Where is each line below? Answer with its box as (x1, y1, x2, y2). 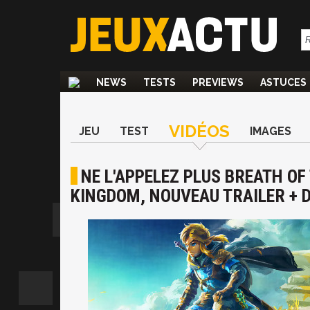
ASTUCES (260, 77, 307, 88)
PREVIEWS (192, 77, 244, 88)
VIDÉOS (169, 121, 230, 141)
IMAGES (250, 125, 291, 138)
